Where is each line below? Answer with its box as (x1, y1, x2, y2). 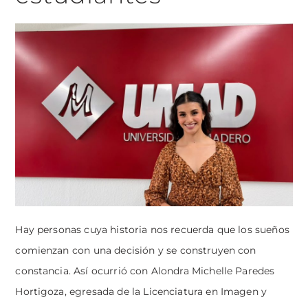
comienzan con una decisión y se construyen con (15, 245, 256, 256)
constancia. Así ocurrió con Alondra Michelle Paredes (15, 265, 275, 277)
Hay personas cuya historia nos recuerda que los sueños (15, 224, 289, 236)
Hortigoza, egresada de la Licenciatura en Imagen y (15, 286, 267, 298)
